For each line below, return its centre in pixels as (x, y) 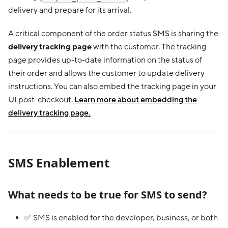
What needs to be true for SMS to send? (108, 194)
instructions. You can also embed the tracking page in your (112, 86)
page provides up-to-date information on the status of (105, 60)
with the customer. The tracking (149, 47)
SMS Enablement (59, 162)
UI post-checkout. (41, 99)
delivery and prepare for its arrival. (70, 10)
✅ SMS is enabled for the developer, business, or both (121, 218)
